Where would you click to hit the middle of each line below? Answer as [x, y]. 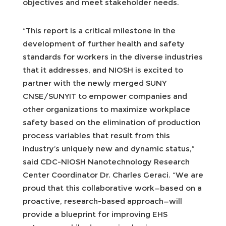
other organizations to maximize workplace [106, 109]
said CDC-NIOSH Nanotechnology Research [106, 161]
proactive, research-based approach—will [102, 201]
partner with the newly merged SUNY [95, 83]
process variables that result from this [96, 135]
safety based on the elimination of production [111, 122]
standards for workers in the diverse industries [113, 56]
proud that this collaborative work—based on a [112, 188]
